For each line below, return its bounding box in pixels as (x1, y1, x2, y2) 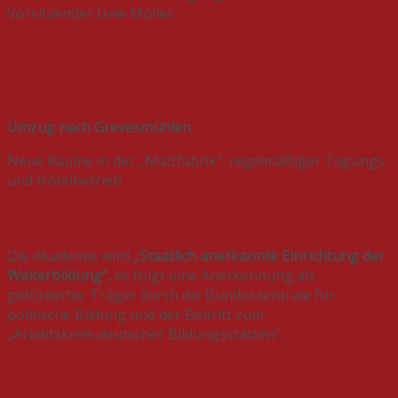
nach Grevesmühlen (59, 117, 191, 138)
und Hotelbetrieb (7, 171, 122, 191)
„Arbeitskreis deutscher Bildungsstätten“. (7, 323, 283, 344)
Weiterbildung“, (7, 265, 111, 285)
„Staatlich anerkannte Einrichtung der (133, 245, 385, 266)
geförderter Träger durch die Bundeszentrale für (7, 284, 335, 305)
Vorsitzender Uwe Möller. (7, 4, 176, 24)
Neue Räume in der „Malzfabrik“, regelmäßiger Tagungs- (7, 151, 390, 171)
